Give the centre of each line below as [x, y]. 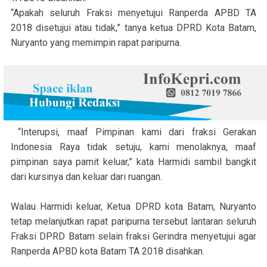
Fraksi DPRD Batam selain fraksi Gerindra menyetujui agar [133, 237]
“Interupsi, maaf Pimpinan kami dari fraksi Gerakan [133, 132]
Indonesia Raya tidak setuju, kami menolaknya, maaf [133, 147]
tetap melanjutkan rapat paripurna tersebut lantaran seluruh [133, 222]
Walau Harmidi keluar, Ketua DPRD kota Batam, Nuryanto [133, 207]
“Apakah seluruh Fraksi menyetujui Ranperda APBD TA [133, 13]
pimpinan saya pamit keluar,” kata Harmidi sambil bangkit [133, 162]
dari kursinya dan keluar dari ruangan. [86, 177]
